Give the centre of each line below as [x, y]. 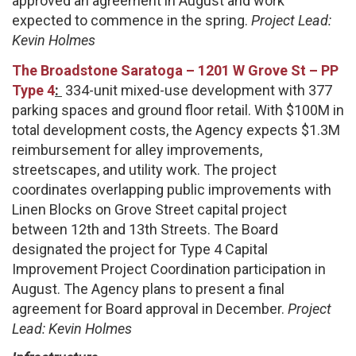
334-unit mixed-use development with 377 [197, 90]
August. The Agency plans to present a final [148, 288]
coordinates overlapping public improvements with [172, 189]
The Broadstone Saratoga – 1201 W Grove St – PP [175, 70]
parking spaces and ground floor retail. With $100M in [178, 110]
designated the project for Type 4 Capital [140, 249]
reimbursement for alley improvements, [137, 149]
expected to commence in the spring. [132, 21]
